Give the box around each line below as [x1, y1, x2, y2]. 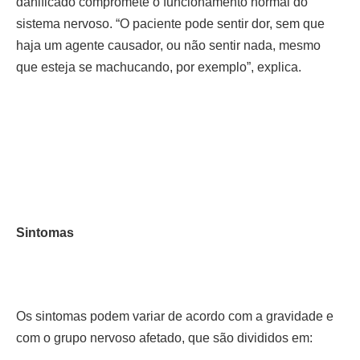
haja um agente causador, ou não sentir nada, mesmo [16, 39, 321, 53]
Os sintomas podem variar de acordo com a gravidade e [16, 309, 333, 323]
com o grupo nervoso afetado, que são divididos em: [16, 330, 313, 345]
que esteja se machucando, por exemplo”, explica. [16, 60, 301, 75]
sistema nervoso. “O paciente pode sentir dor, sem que [16, 17, 325, 31]
